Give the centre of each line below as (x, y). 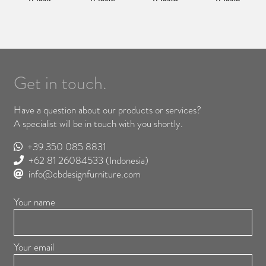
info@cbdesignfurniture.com (85, 174)
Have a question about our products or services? (107, 110)
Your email (34, 247)
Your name (34, 202)
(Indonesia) (126, 161)
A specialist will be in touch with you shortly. (98, 124)
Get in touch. (60, 83)
